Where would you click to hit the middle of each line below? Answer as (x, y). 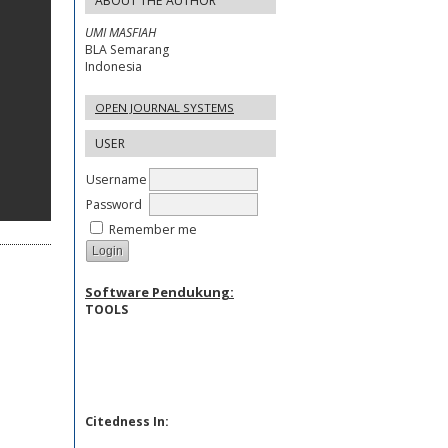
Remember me (153, 229)
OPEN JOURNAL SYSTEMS (164, 108)
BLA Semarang (127, 50)
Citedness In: (127, 421)
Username (116, 179)
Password (114, 204)
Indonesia (113, 67)
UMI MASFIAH (120, 33)
